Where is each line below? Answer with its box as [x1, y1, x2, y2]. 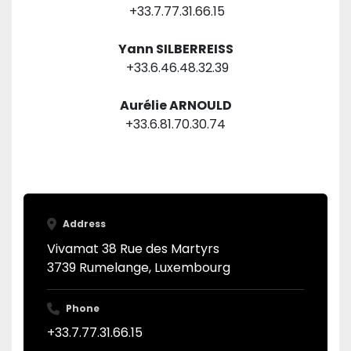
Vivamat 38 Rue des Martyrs [47, 239, 219, 258]
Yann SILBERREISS [118, 40, 233, 58]
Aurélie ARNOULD [119, 96, 232, 114]
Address [70, 217, 106, 230]
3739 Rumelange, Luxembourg [47, 258, 230, 277]
